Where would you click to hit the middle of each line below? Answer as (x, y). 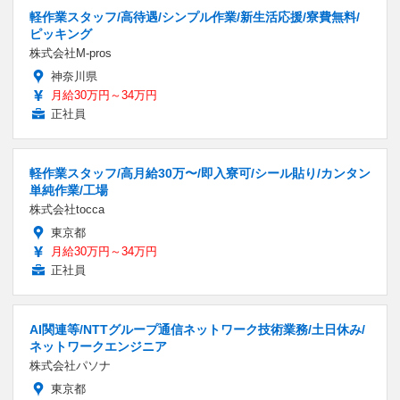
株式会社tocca (67, 209)
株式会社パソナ (70, 365)
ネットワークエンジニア (98, 346)
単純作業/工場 (69, 190)
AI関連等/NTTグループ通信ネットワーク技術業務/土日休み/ (197, 329)
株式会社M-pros (71, 53)
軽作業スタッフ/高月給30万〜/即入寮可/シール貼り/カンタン (200, 173)
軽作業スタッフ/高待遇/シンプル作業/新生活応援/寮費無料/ (195, 17)
